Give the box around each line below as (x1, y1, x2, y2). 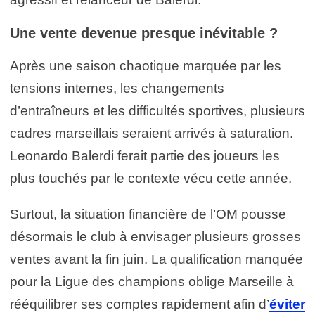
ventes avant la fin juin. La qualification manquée (10, 251, 303, 266)
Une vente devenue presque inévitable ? (10, 25, 278, 41)
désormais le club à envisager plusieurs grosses (10, 229, 301, 244)
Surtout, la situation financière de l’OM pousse (10, 206, 286, 221)
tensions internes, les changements (10, 80, 224, 96)
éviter (269, 296, 305, 311)
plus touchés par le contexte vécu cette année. (10, 170, 292, 186)
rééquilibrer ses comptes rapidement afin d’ (10, 296, 269, 311)
